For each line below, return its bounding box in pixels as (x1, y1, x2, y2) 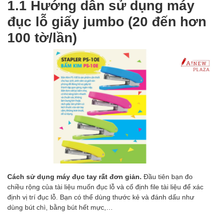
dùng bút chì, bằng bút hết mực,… (7, 203, 113, 212)
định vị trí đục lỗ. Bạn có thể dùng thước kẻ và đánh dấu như (7, 193, 194, 201)
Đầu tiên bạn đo (144, 172, 193, 181)
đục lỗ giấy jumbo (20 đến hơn (7, 12, 206, 29)
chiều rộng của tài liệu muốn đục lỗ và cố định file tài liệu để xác (7, 182, 203, 191)
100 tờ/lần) (7, 28, 77, 45)
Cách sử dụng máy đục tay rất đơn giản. (7, 172, 144, 181)
